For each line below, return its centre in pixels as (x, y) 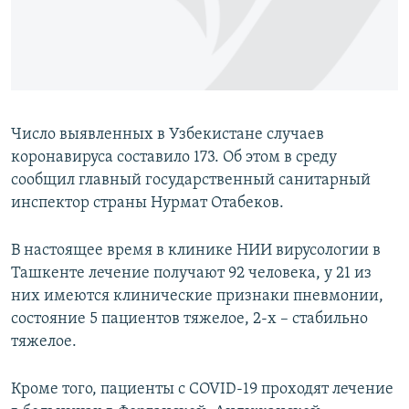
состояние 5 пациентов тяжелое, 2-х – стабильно (189, 320)
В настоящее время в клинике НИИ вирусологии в (196, 251)
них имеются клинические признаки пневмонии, (197, 297)
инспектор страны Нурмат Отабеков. (147, 204)
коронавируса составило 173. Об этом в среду (174, 158)
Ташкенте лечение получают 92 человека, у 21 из (191, 274)
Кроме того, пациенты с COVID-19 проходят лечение (202, 390)
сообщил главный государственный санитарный (191, 181)
